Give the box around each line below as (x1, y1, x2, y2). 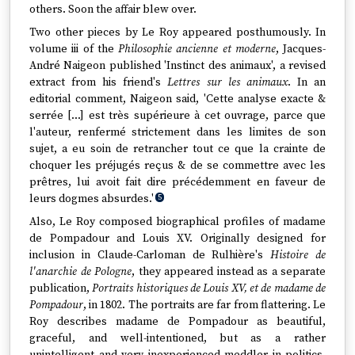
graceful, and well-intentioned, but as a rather (29, 331, 326, 345)
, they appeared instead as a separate (132, 265, 326, 279)
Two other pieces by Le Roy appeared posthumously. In (29, 25, 326, 40)
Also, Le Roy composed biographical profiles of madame (29, 215, 326, 229)
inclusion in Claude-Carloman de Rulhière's (29, 248, 271, 262)
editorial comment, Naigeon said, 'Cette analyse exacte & (29, 92, 326, 106)
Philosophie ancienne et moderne (118, 42, 276, 56)
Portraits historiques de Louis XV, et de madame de (92, 281, 326, 296)
